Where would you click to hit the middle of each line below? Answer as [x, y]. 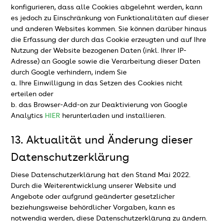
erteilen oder [32, 94]
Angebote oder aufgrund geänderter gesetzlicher [93, 197]
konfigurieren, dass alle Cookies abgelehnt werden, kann [107, 7]
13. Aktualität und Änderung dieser [102, 140]
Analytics [28, 116]
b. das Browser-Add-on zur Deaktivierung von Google [99, 105]
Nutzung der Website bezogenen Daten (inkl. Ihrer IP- [99, 51]
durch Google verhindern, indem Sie [69, 72]
